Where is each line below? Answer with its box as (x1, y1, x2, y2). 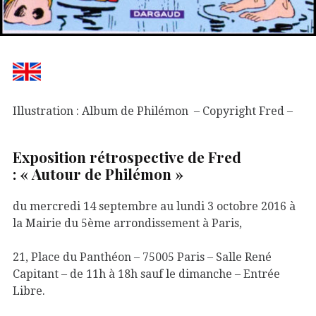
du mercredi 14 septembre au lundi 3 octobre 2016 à (13, 199, 296, 213)
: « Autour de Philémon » (13, 164, 183, 184)
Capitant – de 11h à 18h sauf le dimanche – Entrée (13, 267, 280, 281)
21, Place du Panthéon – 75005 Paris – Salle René (13, 250, 272, 264)
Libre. (13, 284, 45, 298)
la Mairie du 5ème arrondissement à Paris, (13, 216, 242, 230)
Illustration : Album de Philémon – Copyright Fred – (13, 104, 293, 118)
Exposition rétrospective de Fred (13, 147, 241, 167)
